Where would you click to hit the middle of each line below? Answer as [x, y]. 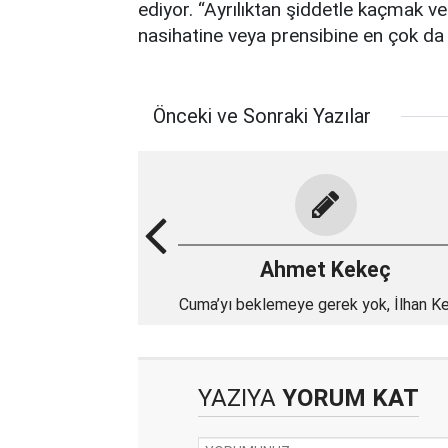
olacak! [325, 328]
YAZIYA [237, 398]
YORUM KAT [347, 398]
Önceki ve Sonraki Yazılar [262, 116]
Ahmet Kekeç [325, 269]
